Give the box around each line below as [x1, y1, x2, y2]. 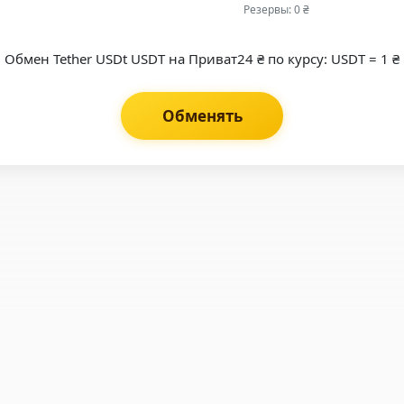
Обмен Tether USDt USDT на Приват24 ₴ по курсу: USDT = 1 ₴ [5, 50, 399, 69]
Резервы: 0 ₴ [243, 2, 309, 18]
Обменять [161, 106, 243, 127]
